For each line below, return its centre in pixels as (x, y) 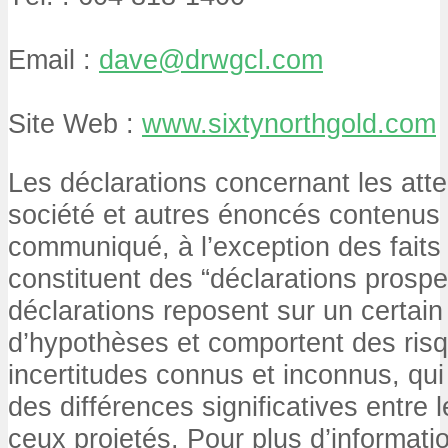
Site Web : (75, 123)
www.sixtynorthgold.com (289, 123)
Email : (53, 59)
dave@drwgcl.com (211, 59)
